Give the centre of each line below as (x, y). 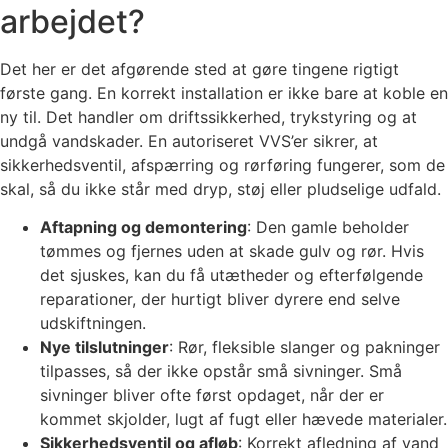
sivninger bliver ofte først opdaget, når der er (212, 395)
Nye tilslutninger (104, 347)
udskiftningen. (93, 323)
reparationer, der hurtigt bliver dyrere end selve (220, 299)
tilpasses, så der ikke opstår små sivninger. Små (221, 371)
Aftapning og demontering (143, 227)
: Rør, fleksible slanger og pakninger (304, 347)
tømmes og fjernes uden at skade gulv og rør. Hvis (232, 251)
